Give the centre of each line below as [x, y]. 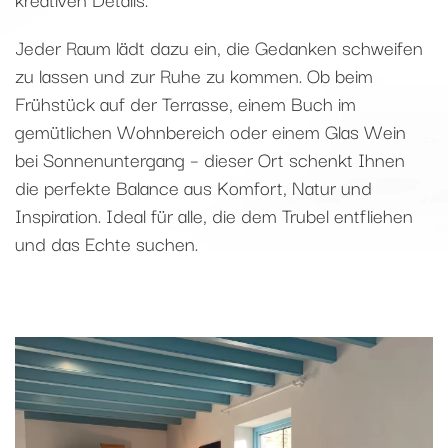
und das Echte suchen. [106, 242]
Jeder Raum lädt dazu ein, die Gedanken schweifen [219, 46]
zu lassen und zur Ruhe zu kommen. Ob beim [194, 74]
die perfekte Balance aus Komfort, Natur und [193, 186]
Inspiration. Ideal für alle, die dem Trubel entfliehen [214, 214]
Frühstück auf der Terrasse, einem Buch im [185, 102]
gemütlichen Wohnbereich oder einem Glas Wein [210, 130]
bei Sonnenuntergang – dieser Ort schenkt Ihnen [210, 158]
